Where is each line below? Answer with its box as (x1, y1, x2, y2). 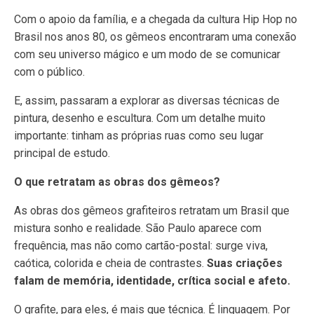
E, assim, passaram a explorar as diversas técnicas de (14, 94, 280, 107)
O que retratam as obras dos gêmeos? (14, 175, 220, 189)
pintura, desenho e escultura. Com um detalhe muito (14, 111, 266, 125)
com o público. (14, 65, 85, 78)
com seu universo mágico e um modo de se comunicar (14, 48, 280, 61)
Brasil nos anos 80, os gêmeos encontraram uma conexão (14, 30, 296, 43)
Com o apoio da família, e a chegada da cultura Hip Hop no (14, 13, 297, 26)
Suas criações (207, 257, 282, 270)
